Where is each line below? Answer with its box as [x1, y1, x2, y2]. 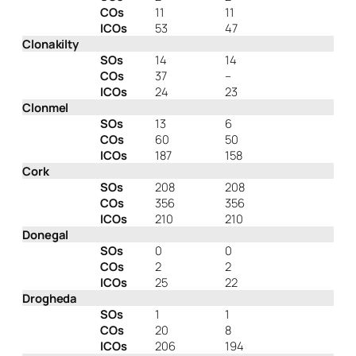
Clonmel [22, 99, 69, 116]
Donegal [22, 226, 69, 243]
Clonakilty [22, 36, 79, 52]
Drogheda [22, 290, 78, 307]
